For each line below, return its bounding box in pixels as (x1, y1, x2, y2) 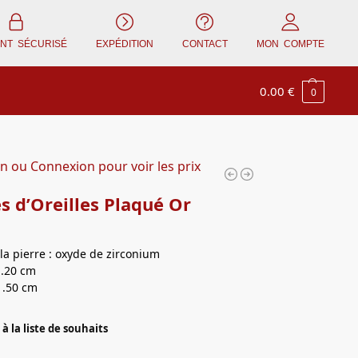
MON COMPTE (256, 38, 324, 48)
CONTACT (181, 38, 228, 48)
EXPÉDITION (95, 38, 153, 48)
